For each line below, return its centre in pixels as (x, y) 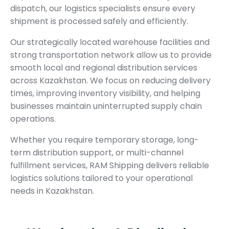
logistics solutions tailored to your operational (101, 178)
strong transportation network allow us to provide (111, 55)
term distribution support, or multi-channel (97, 152)
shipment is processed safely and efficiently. (99, 21)
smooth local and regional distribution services (104, 67)
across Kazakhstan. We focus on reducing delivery (110, 80)
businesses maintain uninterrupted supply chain (106, 106)
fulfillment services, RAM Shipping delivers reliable (110, 165)
